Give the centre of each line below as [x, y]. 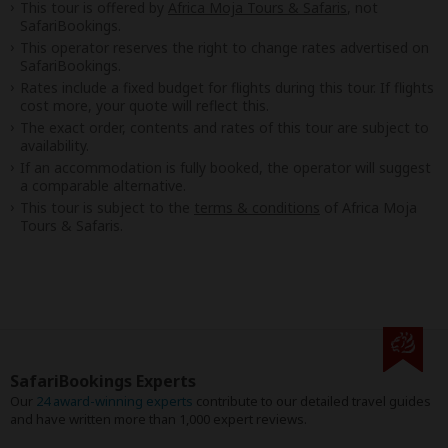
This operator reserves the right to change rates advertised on [224, 47]
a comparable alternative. [103, 185]
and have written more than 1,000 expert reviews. [158, 419]
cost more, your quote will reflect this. [144, 105]
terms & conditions [257, 207]
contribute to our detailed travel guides [312, 401]
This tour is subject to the [107, 207]
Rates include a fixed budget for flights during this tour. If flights [227, 87]
